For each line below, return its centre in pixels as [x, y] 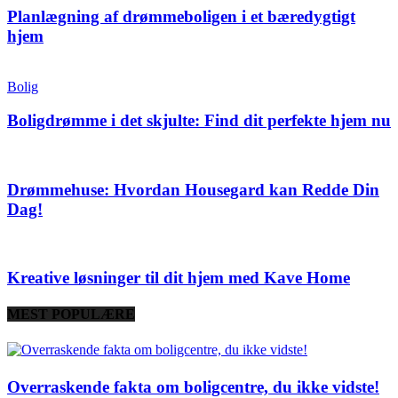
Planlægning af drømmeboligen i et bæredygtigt [181, 16]
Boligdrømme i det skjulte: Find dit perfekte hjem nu [199, 121]
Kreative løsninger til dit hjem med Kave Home [179, 278]
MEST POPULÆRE [71, 314]
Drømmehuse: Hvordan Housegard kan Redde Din [193, 189]
